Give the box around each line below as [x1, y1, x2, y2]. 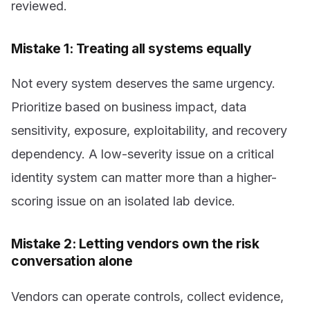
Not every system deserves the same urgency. [11, 76, 275, 91]
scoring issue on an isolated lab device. [11, 194, 235, 209]
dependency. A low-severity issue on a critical [11, 147, 274, 162]
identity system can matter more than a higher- [11, 170, 277, 185]
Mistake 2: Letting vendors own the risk [11, 235, 259, 253]
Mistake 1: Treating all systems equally [11, 39, 252, 57]
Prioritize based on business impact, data [11, 100, 246, 115]
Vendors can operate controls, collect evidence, [11, 289, 284, 304]
